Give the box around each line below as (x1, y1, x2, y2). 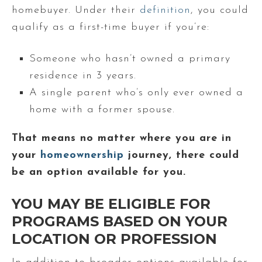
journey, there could (124, 149, 239, 161)
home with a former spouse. (29, 104, 175, 115)
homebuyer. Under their (12, 4, 140, 16)
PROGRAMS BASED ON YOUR (12, 212, 227, 230)
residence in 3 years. (29, 70, 136, 81)
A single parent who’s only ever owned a (29, 87, 243, 98)
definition (140, 4, 191, 16)
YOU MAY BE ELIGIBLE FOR (12, 195, 211, 212)
